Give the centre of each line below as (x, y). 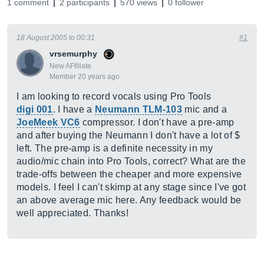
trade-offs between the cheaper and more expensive (129, 174)
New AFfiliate (70, 66)
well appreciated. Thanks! (73, 213)
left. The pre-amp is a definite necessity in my (115, 148)
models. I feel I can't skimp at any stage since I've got (131, 187)
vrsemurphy (73, 54)
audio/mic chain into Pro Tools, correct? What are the (131, 161)
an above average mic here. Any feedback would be (129, 200)
